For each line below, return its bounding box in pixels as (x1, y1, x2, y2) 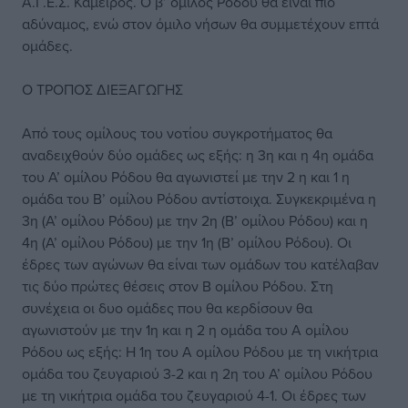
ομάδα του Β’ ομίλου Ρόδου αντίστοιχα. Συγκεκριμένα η (22, 189, 376, 209)
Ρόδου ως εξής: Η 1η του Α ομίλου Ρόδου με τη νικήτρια (22, 342, 378, 362)
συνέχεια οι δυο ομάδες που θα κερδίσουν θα (22, 298, 312, 318)
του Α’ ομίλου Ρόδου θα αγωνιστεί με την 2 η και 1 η (22, 167, 350, 187)
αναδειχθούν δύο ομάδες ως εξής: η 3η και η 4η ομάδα (22, 145, 373, 165)
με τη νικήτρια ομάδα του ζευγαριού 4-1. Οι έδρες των (22, 385, 366, 405)
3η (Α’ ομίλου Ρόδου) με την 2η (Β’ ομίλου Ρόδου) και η (22, 210, 368, 230)
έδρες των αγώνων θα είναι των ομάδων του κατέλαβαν (22, 254, 379, 274)
